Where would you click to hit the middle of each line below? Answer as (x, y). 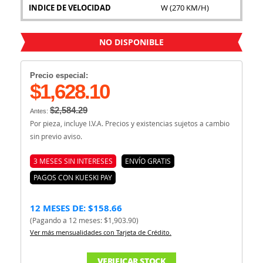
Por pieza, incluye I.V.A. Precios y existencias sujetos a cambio (130, 123)
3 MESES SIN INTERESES (73, 161)
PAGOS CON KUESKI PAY (73, 177)
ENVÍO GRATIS (148, 161)
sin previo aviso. (56, 136)
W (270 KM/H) (185, 7)
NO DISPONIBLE (131, 42)
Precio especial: (59, 75)
